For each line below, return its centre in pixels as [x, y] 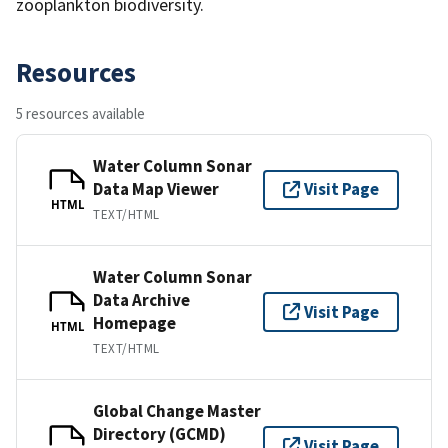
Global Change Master [177, 410]
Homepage [134, 322]
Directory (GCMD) [159, 433]
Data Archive [141, 299]
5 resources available [80, 113]
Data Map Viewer [156, 188]
